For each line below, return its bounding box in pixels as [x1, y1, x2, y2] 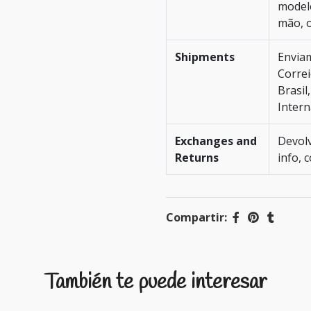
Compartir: [166, 210, 227, 225]
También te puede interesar [44, 269, 267, 296]
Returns [175, 150, 219, 165]
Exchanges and [175, 133, 257, 149]
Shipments [175, 49, 235, 65]
